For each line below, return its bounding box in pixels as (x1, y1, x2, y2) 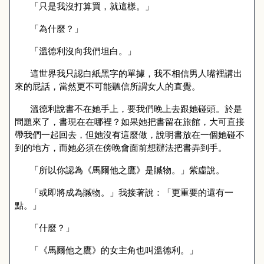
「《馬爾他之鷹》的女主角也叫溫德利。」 (29, 244, 198, 256)
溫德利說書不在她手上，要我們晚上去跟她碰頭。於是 (29, 103, 242, 114)
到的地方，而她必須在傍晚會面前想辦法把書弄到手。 (15, 141, 227, 153)
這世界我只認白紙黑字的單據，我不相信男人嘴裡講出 (29, 67, 242, 79)
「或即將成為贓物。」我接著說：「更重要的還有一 (29, 186, 233, 198)
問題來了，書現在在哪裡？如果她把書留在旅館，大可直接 (15, 115, 245, 127)
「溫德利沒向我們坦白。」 (29, 45, 136, 57)
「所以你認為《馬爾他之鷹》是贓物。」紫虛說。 (29, 164, 225, 176)
